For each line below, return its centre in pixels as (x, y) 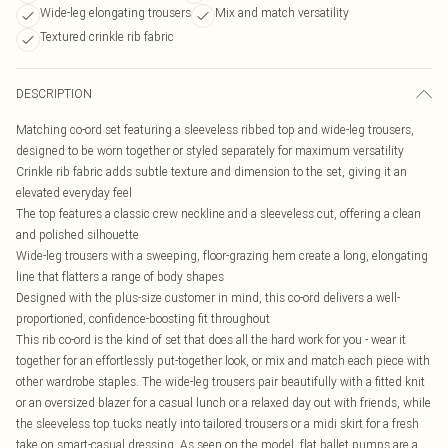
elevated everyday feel (74, 192)
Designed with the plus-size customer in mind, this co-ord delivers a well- (208, 297)
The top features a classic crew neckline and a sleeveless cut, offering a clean (218, 213)
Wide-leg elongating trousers (115, 12)
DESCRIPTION (54, 93)
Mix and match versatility (282, 12)
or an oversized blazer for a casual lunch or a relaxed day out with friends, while (223, 402)
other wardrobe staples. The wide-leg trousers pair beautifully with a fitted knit (220, 381)
